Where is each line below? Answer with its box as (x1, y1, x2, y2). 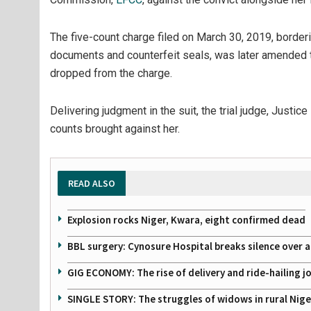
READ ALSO (68, 177, 115, 190)
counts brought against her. (50, 122, 180, 135)
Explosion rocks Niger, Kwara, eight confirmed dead (67, 213, 305, 226)
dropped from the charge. (50, 67, 172, 80)
